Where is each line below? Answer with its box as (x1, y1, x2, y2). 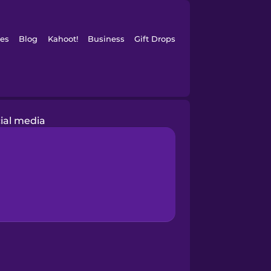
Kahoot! (47, 34, 78, 44)
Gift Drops (134, 34, 176, 44)
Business (87, 34, 125, 44)
